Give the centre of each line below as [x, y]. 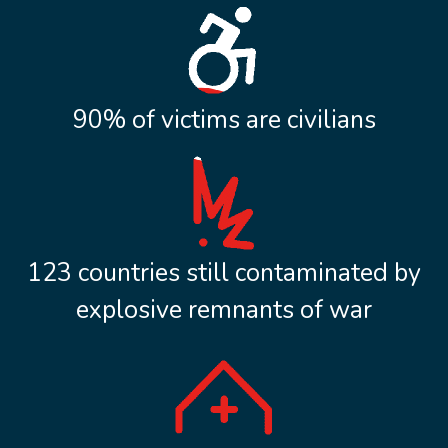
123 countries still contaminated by [224, 272]
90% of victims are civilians [224, 119]
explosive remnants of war [224, 309]
